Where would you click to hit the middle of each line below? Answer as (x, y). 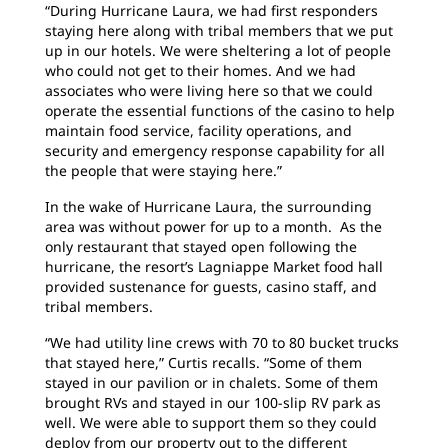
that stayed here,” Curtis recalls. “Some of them (203, 362)
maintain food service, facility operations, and (198, 130)
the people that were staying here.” (163, 170)
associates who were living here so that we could (209, 90)
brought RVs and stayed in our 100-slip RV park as (213, 402)
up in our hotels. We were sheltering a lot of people (218, 50)
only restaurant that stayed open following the (201, 246)
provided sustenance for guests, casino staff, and (211, 286)
